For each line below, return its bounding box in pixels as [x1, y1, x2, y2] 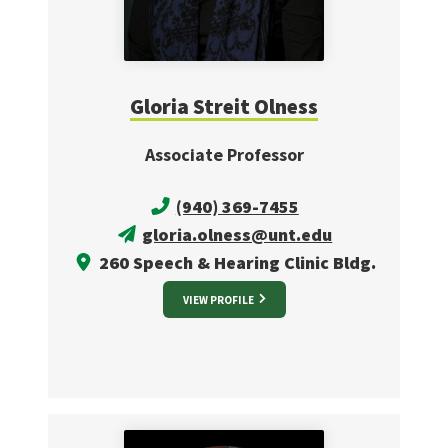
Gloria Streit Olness [130, 93, 318, 121]
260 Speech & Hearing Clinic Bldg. [94, 251, 376, 275]
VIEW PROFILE [182, 293, 256, 308]
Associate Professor [144, 143, 304, 167]
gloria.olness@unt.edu [142, 223, 333, 247]
